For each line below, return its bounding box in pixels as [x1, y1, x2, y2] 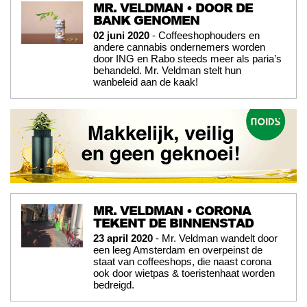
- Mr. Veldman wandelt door [153, 232, 278, 245]
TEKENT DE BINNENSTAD [93, 214, 254, 232]
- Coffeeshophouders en [149, 29, 260, 41]
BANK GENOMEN [93, 10, 199, 29]
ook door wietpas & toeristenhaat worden [93, 267, 275, 280]
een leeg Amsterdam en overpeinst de [93, 244, 262, 256]
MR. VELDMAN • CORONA [93, 201, 251, 220]
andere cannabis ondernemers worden [93, 40, 265, 53]
